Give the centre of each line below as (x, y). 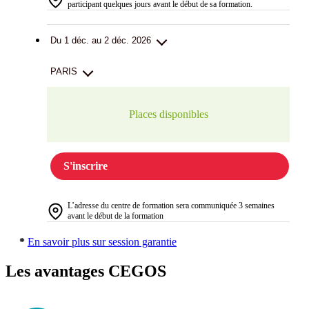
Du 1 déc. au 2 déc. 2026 (101, 41)
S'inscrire (86, 166)
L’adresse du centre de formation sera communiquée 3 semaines (171, 206)
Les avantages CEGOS (86, 271)
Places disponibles (168, 114)
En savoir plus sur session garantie (102, 242)
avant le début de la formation (116, 216)
